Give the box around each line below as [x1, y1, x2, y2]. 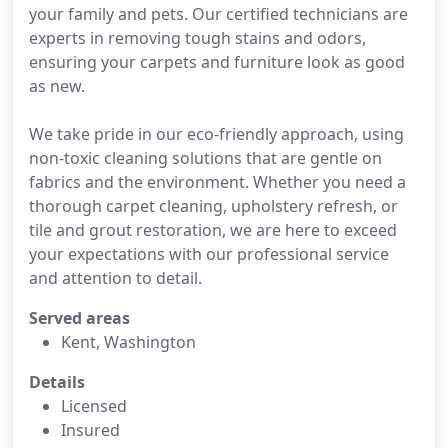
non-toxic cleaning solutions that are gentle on [29, 147, 382, 169]
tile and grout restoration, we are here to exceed [29, 219, 397, 241]
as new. [29, 75, 85, 97]
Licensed [61, 395, 127, 417]
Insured [61, 419, 120, 441]
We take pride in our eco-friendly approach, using [29, 123, 404, 145]
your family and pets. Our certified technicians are [29, 3, 408, 25]
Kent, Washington [61, 331, 196, 353]
